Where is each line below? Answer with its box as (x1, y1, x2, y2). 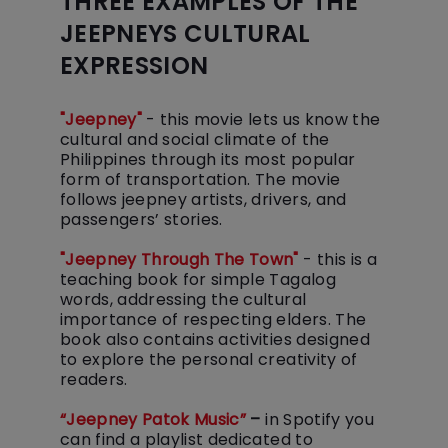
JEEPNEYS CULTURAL (60, 17, 311, 50)
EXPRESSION (60, 49, 209, 82)
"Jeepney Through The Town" (60, 248, 299, 271)
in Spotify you (265, 408, 374, 431)
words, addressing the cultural (60, 288, 307, 311)
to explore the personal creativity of (60, 348, 358, 371)
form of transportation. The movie (60, 168, 341, 191)
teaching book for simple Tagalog (60, 268, 336, 291)
